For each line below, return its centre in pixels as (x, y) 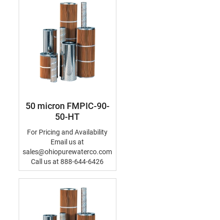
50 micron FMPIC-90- (67, 106)
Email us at (67, 142)
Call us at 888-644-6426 (67, 162)
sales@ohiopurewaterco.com (67, 152)
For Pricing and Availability (67, 132)
